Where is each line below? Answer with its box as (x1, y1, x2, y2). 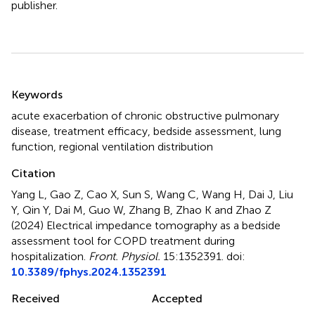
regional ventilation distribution (59, 140, 213, 154)
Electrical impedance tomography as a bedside (46, 219, 281, 233)
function (11, 140, 53, 154)
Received (11, 292, 60, 306)
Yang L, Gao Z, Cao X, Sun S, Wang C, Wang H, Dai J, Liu (11, 188, 293, 202)
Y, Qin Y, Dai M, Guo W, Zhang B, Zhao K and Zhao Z (11, 203, 271, 217)
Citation (11, 167, 56, 181)
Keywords (11, 88, 63, 102)
